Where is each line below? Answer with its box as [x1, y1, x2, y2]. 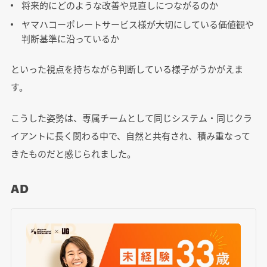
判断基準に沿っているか [21, 32, 119, 45]
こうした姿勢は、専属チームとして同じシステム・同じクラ [10, 111, 252, 125]
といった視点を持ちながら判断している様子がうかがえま [10, 63, 243, 76]
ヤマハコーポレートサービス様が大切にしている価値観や [21, 18, 254, 31]
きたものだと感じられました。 [10, 147, 136, 160]
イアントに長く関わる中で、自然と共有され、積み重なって [10, 129, 250, 142]
